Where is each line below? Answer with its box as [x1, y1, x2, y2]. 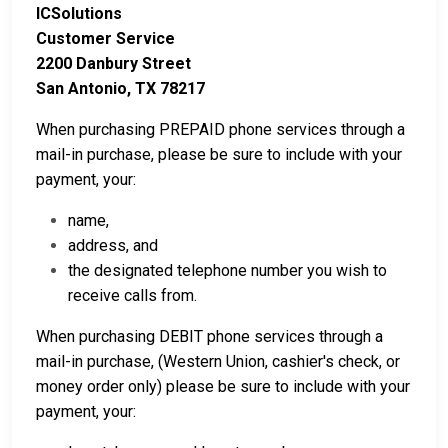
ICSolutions [36, 4, 122, 23]
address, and [68, 236, 162, 255]
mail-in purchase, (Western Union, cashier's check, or [36, 352, 400, 371]
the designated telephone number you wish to [68, 261, 387, 280]
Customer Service [36, 29, 175, 48]
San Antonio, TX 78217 [36, 79, 205, 98]
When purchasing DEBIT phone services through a [36, 327, 383, 346]
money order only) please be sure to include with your [36, 377, 410, 396]
